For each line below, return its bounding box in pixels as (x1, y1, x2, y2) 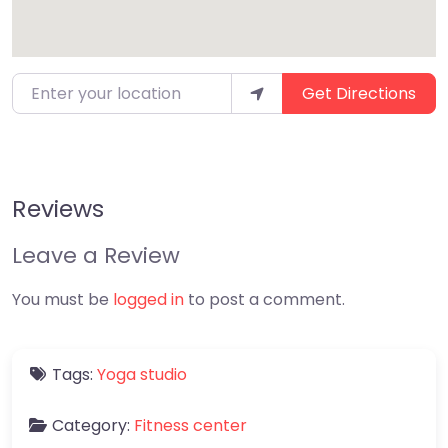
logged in (113, 287, 184, 311)
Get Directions (301, 81, 416, 105)
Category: (52, 413, 134, 437)
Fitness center (134, 413, 247, 437)
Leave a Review (12, 239, 180, 271)
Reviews (12, 191, 104, 225)
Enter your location (11, 74, 161, 98)
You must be (12, 287, 113, 311)
